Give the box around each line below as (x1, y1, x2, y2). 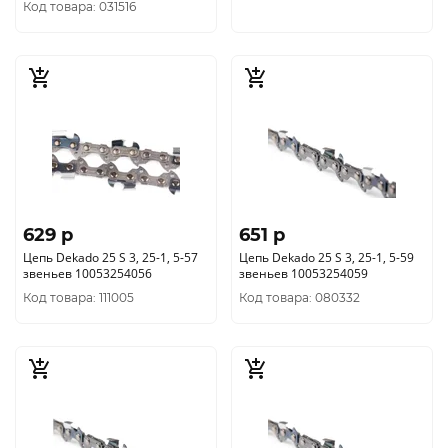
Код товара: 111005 (23, 290, 134, 305)
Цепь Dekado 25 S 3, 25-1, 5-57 (23, 249, 198, 266)
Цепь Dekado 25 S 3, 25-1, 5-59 (239, 249, 414, 266)
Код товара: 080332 (239, 290, 360, 305)
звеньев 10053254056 (23, 265, 152, 282)
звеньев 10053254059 (291, 265, 368, 282)
